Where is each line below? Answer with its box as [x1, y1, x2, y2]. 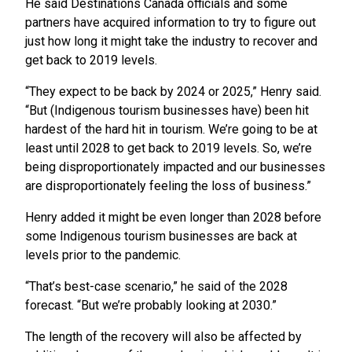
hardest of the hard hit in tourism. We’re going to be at [25, 122, 317, 137]
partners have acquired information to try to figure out [25, 15, 316, 31]
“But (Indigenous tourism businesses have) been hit [25, 103, 309, 119]
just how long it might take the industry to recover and [25, 34, 317, 49]
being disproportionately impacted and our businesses [25, 159, 325, 175]
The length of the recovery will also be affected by [25, 329, 302, 345]
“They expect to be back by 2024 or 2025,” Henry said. [25, 84, 321, 100]
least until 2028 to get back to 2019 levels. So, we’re [25, 141, 312, 156]
